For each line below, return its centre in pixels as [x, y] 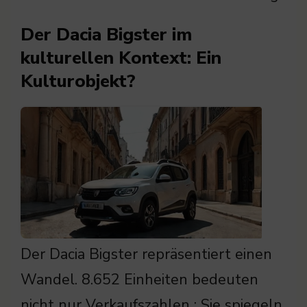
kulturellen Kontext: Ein [121, 58]
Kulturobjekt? [78, 82]
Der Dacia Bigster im [106, 35]
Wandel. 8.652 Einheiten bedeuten [139, 280]
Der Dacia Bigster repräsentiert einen [146, 255]
